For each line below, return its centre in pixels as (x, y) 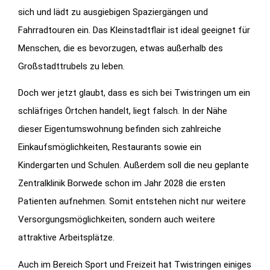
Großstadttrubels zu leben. (71, 66)
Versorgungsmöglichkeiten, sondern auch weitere (117, 220)
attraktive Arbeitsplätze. (66, 238)
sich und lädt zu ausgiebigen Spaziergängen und (113, 12)
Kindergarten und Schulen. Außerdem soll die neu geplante (133, 165)
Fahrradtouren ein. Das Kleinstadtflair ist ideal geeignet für (134, 30)
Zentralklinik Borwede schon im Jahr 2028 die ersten (122, 184)
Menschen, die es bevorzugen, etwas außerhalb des (121, 48)
